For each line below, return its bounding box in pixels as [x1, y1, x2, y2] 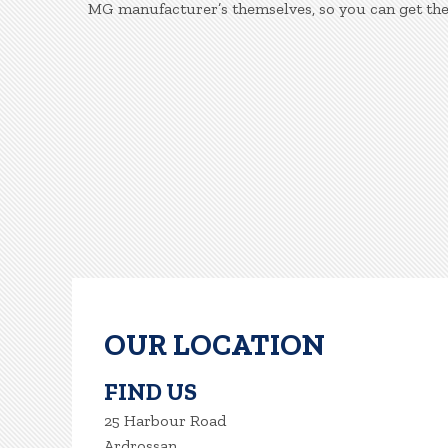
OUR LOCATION [104, 327, 325, 363]
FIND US [104, 377, 197, 406]
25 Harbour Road [104, 411, 226, 430]
